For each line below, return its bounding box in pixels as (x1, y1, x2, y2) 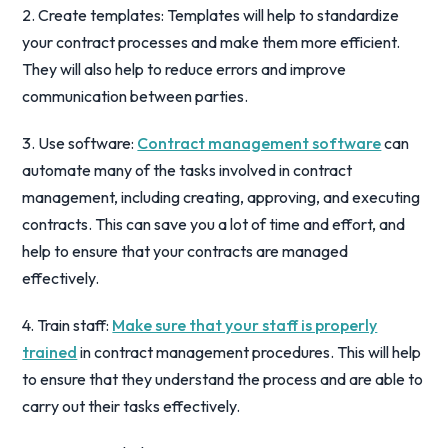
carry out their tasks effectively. (22, 396, 241, 416)
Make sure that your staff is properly (112, 315, 378, 335)
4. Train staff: (22, 315, 113, 335)
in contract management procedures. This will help (77, 342, 422, 362)
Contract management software (137, 133, 382, 153)
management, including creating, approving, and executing (22, 187, 421, 207)
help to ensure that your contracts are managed (22, 241, 349, 261)
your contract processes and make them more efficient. (22, 32, 401, 52)
